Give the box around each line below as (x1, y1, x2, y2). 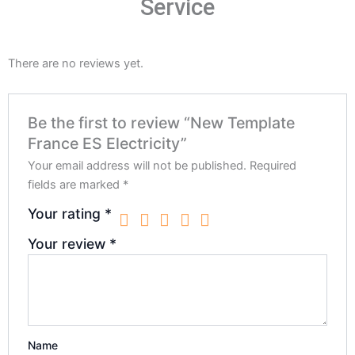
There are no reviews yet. (8, 56, 143, 71)
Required (250, 158, 297, 174)
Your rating (28, 205, 105, 223)
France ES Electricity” (28, 134, 188, 154)
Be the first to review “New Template (28, 113, 296, 133)
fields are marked (28, 177, 124, 193)
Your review (28, 235, 110, 252)
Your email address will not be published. (28, 158, 247, 174)
